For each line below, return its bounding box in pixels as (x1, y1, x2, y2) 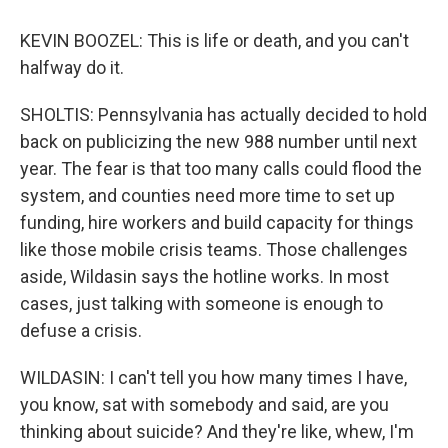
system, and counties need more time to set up (20, 185, 395, 206)
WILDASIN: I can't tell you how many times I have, (20, 367, 407, 388)
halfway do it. (20, 57, 124, 78)
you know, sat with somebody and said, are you (20, 394, 389, 415)
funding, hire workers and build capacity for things (20, 212, 414, 233)
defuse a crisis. (20, 320, 142, 341)
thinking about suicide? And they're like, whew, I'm (20, 421, 414, 442)
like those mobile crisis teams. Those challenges (20, 239, 408, 260)
